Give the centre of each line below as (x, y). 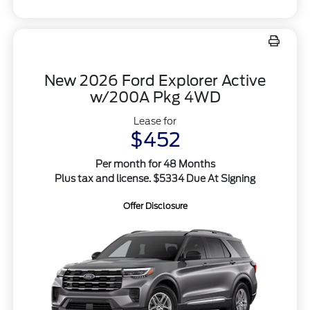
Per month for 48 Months (155, 164)
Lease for (155, 121)
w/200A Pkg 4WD (155, 98)
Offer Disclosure (155, 206)
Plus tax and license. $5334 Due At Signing (155, 179)
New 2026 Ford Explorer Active (155, 81)
